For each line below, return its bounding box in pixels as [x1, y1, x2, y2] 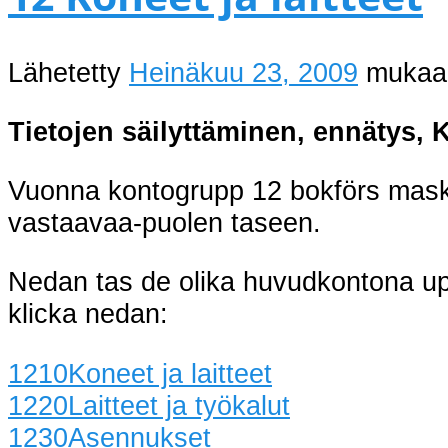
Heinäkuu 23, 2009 [129, 56, 358, 88]
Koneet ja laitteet [68, 357, 272, 389]
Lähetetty [8, 56, 129, 88]
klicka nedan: [8, 298, 168, 330]
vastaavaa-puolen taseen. [8, 207, 321, 239]
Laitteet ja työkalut [68, 389, 290, 421]
